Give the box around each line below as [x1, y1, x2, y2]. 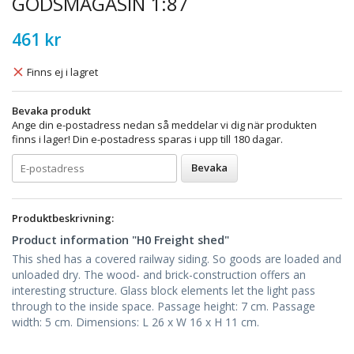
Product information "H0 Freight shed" [12, 231, 229, 247]
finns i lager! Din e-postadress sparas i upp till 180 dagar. [12, 131, 283, 146]
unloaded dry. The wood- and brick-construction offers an [12, 266, 306, 282]
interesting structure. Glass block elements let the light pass [12, 282, 315, 298]
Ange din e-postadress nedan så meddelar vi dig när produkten [12, 117, 317, 132]
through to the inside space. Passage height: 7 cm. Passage [12, 298, 315, 314]
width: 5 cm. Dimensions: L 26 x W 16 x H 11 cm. [12, 314, 259, 330]
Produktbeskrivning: [12, 210, 114, 225]
